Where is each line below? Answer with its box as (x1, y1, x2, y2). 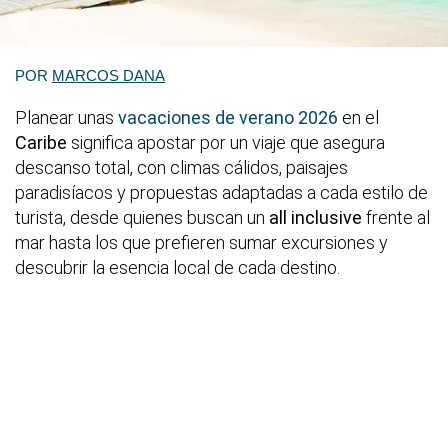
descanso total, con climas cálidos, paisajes (15, 156, 348, 178)
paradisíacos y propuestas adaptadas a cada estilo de (15, 181, 428, 203)
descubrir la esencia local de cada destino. (15, 256, 340, 278)
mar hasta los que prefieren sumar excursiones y (15, 231, 388, 253)
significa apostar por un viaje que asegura (71, 131, 385, 153)
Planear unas (15, 106, 118, 128)
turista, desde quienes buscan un (15, 206, 269, 228)
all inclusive (269, 206, 362, 228)
